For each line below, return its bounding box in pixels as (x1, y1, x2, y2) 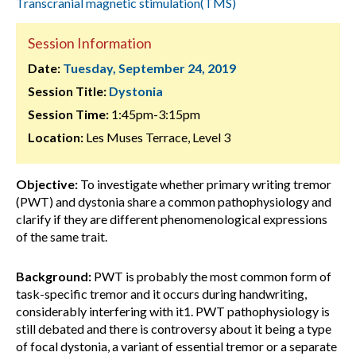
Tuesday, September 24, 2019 (63, 60, 236, 75)
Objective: (16, 176, 78, 192)
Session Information (28, 34, 152, 52)
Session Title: (28, 83, 106, 99)
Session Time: (28, 106, 109, 122)
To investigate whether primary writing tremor (78, 176, 331, 192)
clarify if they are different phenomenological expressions (16, 211, 327, 226)
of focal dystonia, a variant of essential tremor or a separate (16, 339, 337, 354)
